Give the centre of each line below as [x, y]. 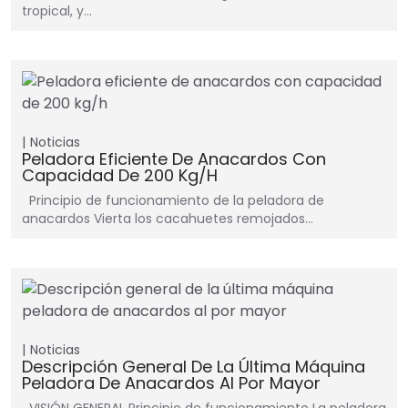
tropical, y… [57, 11]
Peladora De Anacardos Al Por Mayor [171, 383]
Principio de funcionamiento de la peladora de [173, 201]
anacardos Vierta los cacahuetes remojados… [168, 219]
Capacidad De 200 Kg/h [120, 176]
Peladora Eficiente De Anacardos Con [174, 159]
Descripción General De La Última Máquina [194, 367]
